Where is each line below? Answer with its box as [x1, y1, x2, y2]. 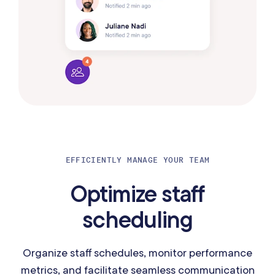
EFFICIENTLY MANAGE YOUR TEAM [65, 154, 210, 165]
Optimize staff [70, 178, 205, 208]
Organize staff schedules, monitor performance [23, 245, 252, 260]
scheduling [82, 204, 193, 234]
